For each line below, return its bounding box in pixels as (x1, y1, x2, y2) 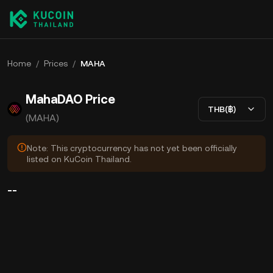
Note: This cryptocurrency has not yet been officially (27, 143, 237, 153)
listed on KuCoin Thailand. (27, 154, 132, 164)
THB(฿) (208, 104, 236, 114)
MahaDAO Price (26, 92, 115, 107)
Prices (44, 58, 68, 68)
